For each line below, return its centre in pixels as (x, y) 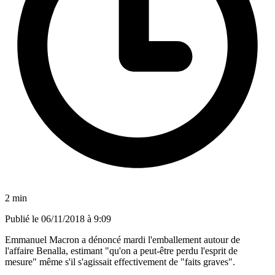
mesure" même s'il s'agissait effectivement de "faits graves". (120, 261)
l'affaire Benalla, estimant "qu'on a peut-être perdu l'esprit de (121, 250)
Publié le (23, 219)
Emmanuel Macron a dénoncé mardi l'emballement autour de (122, 239)
